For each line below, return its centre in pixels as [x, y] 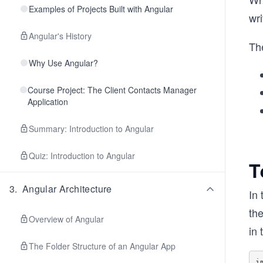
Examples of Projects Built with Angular [101, 9]
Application [48, 102]
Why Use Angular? [63, 63]
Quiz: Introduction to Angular [82, 156]
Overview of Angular [66, 219]
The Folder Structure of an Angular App [102, 246]
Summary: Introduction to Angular [91, 129]
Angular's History [60, 36]
